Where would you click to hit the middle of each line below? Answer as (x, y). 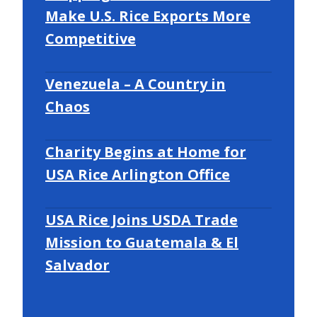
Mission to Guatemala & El (142, 242)
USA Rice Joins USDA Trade (142, 219)
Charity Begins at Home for (146, 151)
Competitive (91, 38)
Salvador (77, 265)
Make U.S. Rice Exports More (148, 16)
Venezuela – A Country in (136, 83)
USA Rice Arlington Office (138, 174)
